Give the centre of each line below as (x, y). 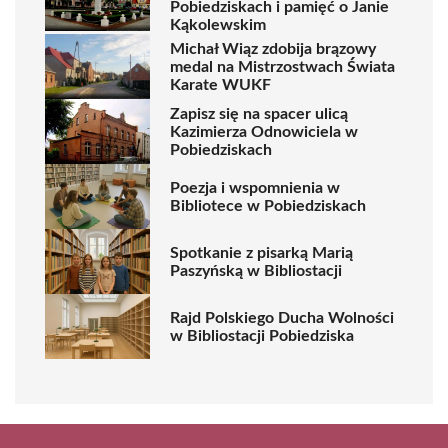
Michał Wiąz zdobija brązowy (273, 48)
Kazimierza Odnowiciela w (264, 131)
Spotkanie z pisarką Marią (261, 252)
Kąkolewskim (218, 25)
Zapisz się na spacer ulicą (259, 113)
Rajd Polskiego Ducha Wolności (282, 317)
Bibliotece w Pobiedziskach (268, 205)
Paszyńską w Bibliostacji (256, 270)
